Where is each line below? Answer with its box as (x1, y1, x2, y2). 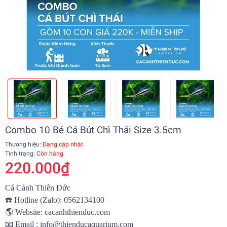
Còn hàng (36, 150, 63, 158)
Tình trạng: (5, 150, 36, 158)
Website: (13, 208, 45, 217)
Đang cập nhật (41, 141, 83, 148)
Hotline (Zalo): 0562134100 (12, 196, 104, 205)
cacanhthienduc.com (45, 208, 110, 217)
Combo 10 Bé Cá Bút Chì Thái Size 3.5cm (5, 124, 181, 136)
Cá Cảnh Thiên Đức (5, 183, 70, 193)
